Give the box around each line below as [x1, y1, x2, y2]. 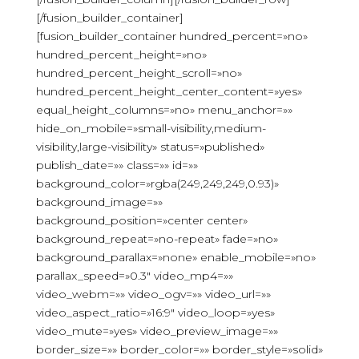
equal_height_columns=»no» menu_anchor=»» [35, 103, 292, 117]
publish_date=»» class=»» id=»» [35, 158, 198, 172]
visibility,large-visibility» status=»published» [35, 139, 264, 154]
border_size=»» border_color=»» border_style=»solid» [35, 342, 323, 357]
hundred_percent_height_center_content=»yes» [35, 84, 302, 99]
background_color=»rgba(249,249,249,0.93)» [35, 176, 279, 191]
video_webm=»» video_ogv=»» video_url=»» [35, 287, 271, 301]
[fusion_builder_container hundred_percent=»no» [35, 29, 308, 43]
